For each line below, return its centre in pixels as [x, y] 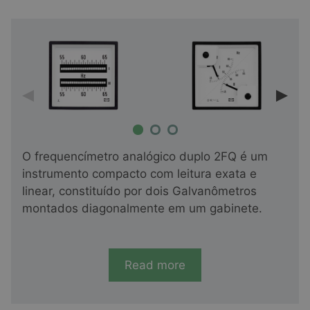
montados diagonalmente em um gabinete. [142, 209]
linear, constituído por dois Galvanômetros [139, 191]
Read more [155, 265]
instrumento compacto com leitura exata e [139, 174]
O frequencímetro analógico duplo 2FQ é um [145, 157]
